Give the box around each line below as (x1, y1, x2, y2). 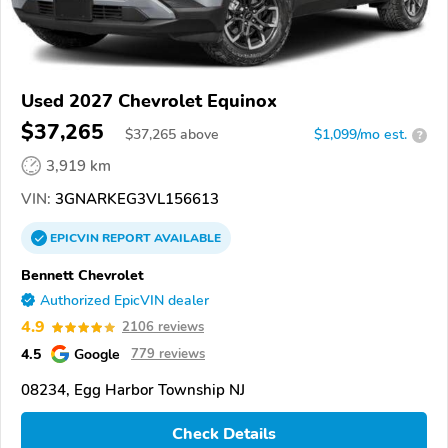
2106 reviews (122, 318, 204, 337)
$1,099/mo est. (314, 125, 407, 145)
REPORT (102, 230, 151, 247)
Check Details (172, 422, 276, 445)
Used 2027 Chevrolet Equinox (21, 89, 277, 114)
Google (74, 344, 120, 365)
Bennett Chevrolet (21, 265, 144, 286)
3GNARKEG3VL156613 (51, 189, 219, 210)
